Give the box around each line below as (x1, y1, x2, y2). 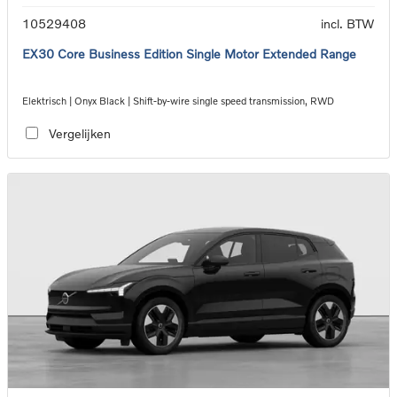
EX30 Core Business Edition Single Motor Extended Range (22, 46, 356, 62)
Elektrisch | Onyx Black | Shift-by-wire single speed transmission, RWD (22, 95, 334, 107)
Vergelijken (48, 125, 111, 141)
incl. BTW (321, 16, 375, 32)
